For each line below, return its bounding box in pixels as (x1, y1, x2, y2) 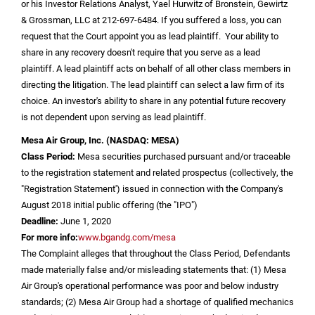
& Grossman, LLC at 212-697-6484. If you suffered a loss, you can (21, 13, 281, 26)
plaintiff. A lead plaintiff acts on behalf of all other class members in (21, 62, 290, 75)
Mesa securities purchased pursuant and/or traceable (77, 150, 290, 162)
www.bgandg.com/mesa (78, 231, 176, 243)
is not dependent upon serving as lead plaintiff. (21, 110, 208, 123)
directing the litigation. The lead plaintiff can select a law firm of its (21, 78, 285, 91)
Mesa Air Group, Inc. (21, 134, 104, 146)
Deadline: (21, 214, 60, 227)
